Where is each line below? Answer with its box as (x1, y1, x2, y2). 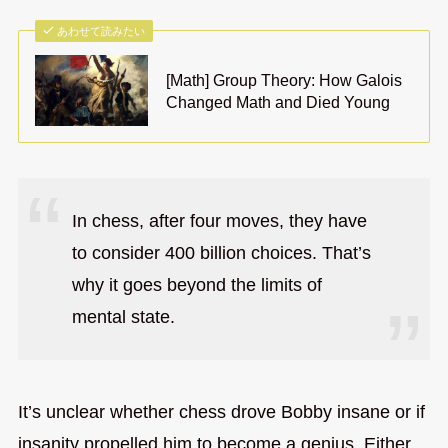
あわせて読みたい (57, 25, 146, 38)
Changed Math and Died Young (166, 92, 391, 111)
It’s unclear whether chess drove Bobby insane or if (17, 401, 425, 422)
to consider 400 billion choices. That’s (71, 243, 371, 264)
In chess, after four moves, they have (71, 211, 367, 232)
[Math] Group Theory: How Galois (166, 70, 403, 89)
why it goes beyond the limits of (71, 275, 322, 296)
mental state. (71, 307, 175, 328)
